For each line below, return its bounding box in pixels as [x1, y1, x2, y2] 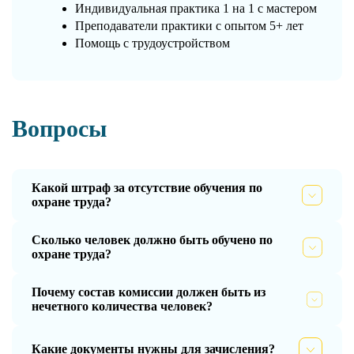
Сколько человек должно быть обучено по [32, 232, 273, 247]
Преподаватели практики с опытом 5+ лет [75, 18, 303, 32]
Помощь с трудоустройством [75, 36, 230, 50]
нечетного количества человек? [32, 299, 213, 313]
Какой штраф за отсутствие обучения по [32, 180, 262, 194]
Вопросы [12, 115, 107, 141]
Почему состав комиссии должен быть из [32, 284, 265, 299]
